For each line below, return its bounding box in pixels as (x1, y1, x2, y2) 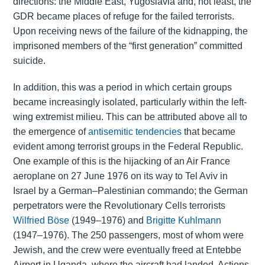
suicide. (12, 56, 46, 66)
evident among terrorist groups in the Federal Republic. (12, 141, 243, 152)
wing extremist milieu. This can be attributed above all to (12, 112, 247, 122)
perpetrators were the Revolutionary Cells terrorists (12, 201, 225, 211)
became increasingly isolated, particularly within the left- (12, 97, 247, 108)
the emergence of (12, 127, 88, 137)
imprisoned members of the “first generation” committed (12, 41, 243, 51)
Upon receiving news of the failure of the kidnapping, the (12, 26, 248, 37)
